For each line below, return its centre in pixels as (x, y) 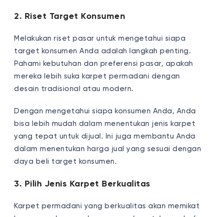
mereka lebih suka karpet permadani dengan (97, 76)
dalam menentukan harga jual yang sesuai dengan (108, 149)
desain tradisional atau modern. (74, 89)
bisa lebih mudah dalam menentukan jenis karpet (105, 124)
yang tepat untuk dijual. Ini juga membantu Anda (105, 136)
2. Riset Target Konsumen (70, 16)
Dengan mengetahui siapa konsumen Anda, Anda (105, 111)
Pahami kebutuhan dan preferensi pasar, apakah (104, 63)
